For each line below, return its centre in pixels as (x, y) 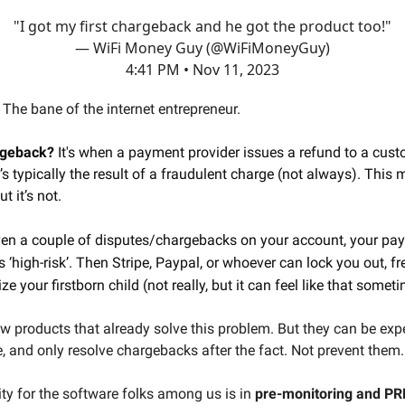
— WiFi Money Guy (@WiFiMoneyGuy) (202, 47)
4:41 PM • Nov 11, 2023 (202, 69)
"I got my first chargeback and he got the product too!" (202, 26)
